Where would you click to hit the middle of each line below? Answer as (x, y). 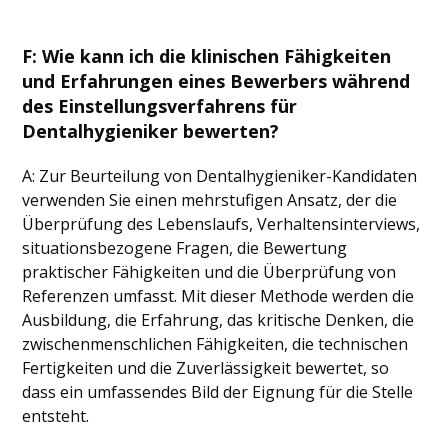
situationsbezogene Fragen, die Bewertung (185, 248)
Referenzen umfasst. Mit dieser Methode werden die (218, 296)
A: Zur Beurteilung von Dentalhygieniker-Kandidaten (220, 176)
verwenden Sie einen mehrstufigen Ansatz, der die (210, 200)
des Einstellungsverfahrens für (160, 106)
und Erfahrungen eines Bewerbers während (216, 81)
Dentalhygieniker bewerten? (151, 131)
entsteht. (56, 416)
